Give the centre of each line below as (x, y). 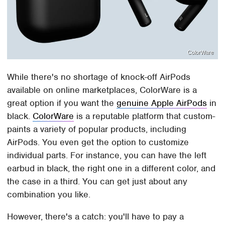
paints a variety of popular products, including (97, 129)
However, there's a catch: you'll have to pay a (96, 217)
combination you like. (50, 195)
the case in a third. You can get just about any (97, 182)
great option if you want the (62, 103)
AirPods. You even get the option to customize (98, 142)
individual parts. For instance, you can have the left (107, 155)
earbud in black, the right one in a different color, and (111, 168)
